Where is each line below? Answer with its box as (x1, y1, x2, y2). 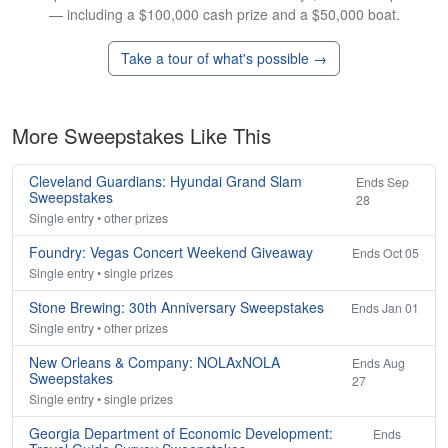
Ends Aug (352, 354, 406, 372)
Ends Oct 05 (352, 244, 419, 262)
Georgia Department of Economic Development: (29, 423, 333, 444)
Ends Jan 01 (351, 299, 419, 317)
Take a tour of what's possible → (121, 48, 327, 69)
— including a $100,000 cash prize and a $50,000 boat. (48, 4, 400, 25)
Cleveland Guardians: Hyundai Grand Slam (29, 171, 302, 192)
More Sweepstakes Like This (12, 121, 271, 151)
